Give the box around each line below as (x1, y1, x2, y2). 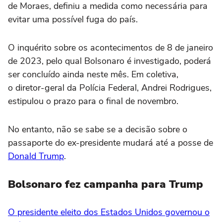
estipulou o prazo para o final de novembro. (8, 95, 178, 108)
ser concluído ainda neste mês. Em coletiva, (8, 68, 178, 81)
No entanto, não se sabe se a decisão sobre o (8, 123, 187, 136)
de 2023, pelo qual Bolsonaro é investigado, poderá (8, 55, 211, 67)
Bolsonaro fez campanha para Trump (8, 177, 203, 192)
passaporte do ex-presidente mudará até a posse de (8, 137, 213, 149)
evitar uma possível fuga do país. (8, 13, 140, 26)
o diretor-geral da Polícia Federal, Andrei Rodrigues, (8, 82, 212, 94)
